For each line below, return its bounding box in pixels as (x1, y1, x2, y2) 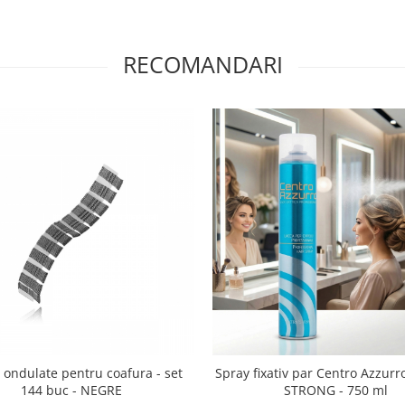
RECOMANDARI (122, 49, 283, 80)
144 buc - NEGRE (20, 381, 122, 400)
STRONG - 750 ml (284, 381, 388, 400)
